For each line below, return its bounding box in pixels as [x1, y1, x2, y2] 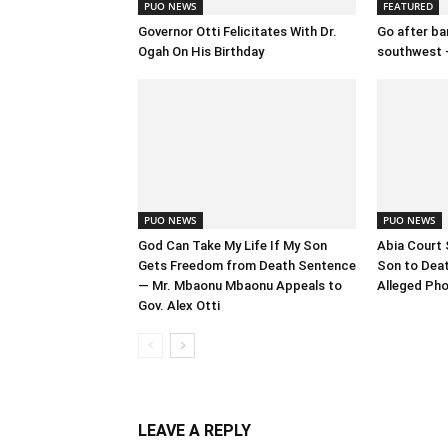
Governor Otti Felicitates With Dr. [138, 24, 337, 40]
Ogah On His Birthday [138, 44, 264, 60]
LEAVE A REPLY [138, 421, 251, 441]
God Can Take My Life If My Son [138, 238, 327, 254]
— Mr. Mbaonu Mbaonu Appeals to [138, 278, 342, 294]
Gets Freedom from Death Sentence [138, 258, 356, 274]
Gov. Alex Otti [138, 298, 220, 314]
